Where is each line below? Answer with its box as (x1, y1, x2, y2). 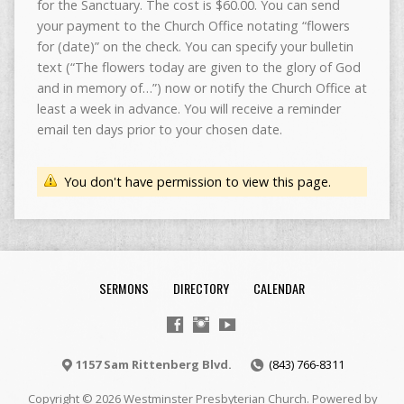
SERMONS (99, 279, 149, 298)
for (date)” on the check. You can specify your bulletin (36, 37, 353, 55)
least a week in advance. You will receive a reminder (36, 99, 341, 117)
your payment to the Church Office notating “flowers (36, 16, 350, 34)
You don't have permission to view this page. (63, 172, 331, 190)
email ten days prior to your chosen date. (36, 120, 282, 138)
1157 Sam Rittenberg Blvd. (75, 356, 232, 372)
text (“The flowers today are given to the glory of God (36, 58, 361, 76)
